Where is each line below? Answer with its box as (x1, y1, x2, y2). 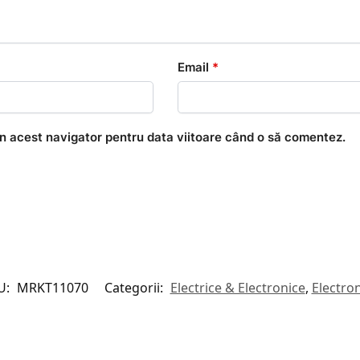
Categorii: (104, 278, 166, 297)
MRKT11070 (16, 278, 88, 297)
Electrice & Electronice (170, 278, 305, 297)
